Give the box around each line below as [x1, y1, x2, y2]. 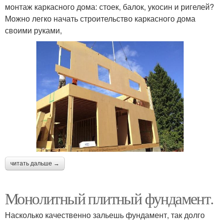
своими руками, [5, 25, 62, 36]
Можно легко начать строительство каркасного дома [5, 13, 195, 25]
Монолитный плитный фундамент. [5, 188, 214, 209]
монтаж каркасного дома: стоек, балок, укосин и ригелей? [5, 1, 214, 13]
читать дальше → [10, 160, 59, 167]
